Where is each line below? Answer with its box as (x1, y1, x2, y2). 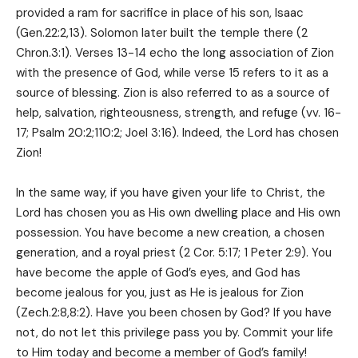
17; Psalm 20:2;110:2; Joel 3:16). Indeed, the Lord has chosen (16, 125, 339, 141)
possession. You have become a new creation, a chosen (16, 225, 324, 241)
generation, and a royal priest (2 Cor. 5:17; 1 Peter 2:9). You (16, 245, 332, 261)
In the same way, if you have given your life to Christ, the (16, 185, 325, 201)
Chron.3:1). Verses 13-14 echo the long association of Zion (16, 45, 334, 62)
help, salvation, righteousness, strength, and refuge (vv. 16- (16, 105, 341, 121)
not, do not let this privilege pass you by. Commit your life (16, 324, 333, 341)
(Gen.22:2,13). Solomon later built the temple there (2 (16, 25, 308, 42)
